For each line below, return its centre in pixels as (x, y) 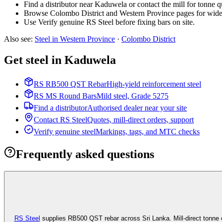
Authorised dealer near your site (137, 108)
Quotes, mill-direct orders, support (140, 120)
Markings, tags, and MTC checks (148, 132)
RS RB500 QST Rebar (70, 84)
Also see (17, 39)
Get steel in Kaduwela (60, 60)
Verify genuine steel (65, 132)
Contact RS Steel (60, 120)
